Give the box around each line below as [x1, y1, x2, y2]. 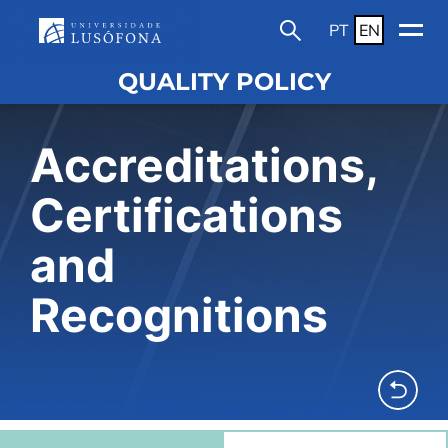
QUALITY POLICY [117, 67, 331, 96]
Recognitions [30, 287, 328, 343]
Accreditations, [30, 137, 377, 193]
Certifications [30, 187, 343, 243]
